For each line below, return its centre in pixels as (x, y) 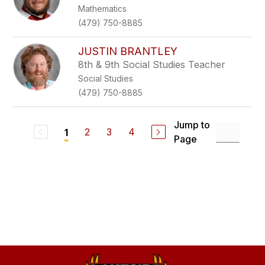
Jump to (192, 125)
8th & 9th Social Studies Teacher (152, 64)
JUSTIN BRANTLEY (128, 51)
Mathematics (103, 9)
